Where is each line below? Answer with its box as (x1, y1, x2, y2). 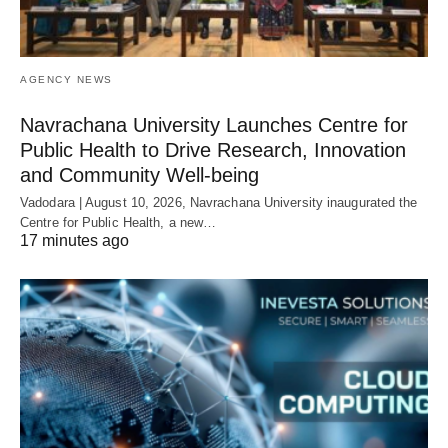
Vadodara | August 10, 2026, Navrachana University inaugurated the (20, 195, 418, 211)
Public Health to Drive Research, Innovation (20, 139, 406, 162)
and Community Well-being (20, 164, 259, 187)
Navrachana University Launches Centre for (20, 114, 408, 137)
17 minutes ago (20, 232, 129, 250)
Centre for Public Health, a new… (20, 215, 217, 231)
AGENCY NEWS (20, 74, 113, 86)
